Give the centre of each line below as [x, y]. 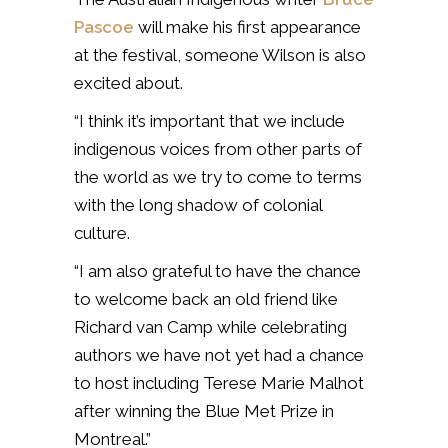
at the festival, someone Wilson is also [220, 54]
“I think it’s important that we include [209, 120]
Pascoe [104, 26]
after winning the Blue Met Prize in [204, 410]
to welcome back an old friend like [206, 298]
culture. [102, 232]
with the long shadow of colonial [198, 204]
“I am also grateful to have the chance [217, 270]
